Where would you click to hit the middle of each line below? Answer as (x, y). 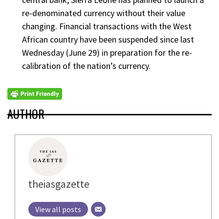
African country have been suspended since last (108, 40)
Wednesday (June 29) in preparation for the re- (107, 53)
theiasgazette (59, 184)
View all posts (58, 209)
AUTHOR (26, 113)
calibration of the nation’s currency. (86, 66)
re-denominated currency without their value (104, 13)
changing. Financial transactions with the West (107, 26)
